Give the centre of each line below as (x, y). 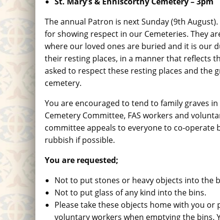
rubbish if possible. (80, 140)
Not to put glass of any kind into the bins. (131, 192)
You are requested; (82, 160)
